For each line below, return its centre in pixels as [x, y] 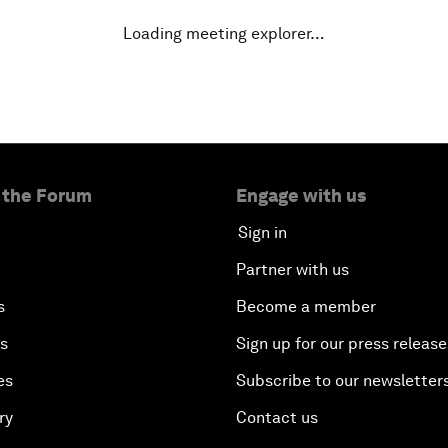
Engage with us [301, 195]
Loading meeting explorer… [224, 33]
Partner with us [292, 269]
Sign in [262, 232]
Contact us [277, 417]
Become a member [306, 306]
